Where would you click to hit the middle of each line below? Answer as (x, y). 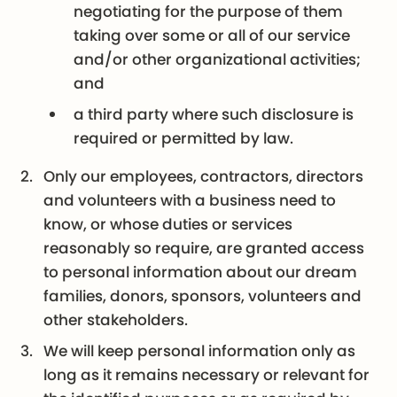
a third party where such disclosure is (214, 114)
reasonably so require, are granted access (204, 248)
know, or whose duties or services (168, 224)
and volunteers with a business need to (190, 200)
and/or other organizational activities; (218, 59)
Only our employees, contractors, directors (204, 176)
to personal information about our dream (201, 272)
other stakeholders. (116, 319)
